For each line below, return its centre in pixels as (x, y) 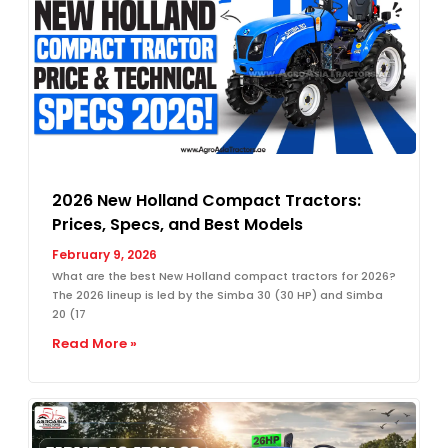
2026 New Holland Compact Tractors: (206, 200)
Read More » (94, 343)
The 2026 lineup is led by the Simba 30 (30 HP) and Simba (217, 294)
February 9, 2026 (104, 254)
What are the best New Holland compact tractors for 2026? (224, 275)
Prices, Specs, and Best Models (177, 224)
